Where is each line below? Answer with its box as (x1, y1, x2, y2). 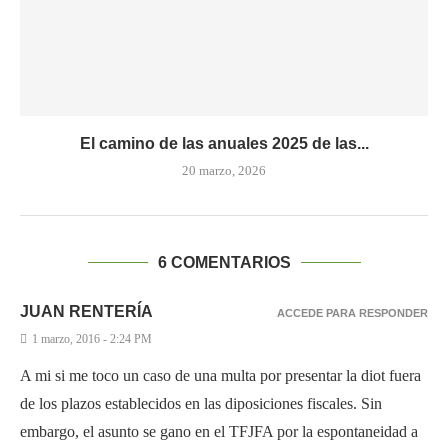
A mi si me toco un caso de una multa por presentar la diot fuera (20, 367, 421, 384)
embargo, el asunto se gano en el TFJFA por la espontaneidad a (20, 423, 418, 440)
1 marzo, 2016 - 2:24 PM (32, 332, 152, 346)
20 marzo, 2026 (182, 163, 266, 178)
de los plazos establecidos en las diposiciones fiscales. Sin (20, 395, 382, 412)
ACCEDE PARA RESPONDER (277, 307, 428, 319)
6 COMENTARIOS (157, 254, 291, 271)
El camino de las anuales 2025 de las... (79, 135, 369, 152)
